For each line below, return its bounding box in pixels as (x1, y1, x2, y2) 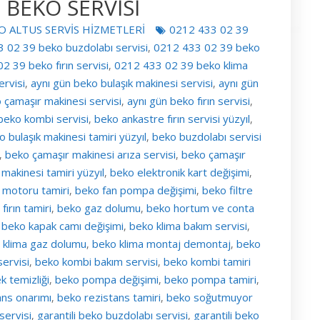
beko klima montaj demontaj (92, 236, 231, 251)
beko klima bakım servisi (129, 218, 247, 233)
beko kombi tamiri (164, 254, 251, 269)
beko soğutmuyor (166, 289, 253, 304)
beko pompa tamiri (164, 271, 257, 286)
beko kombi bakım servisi (35, 254, 159, 269)
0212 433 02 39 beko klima (114, 57, 249, 72)
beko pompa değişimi (55, 271, 159, 286)
